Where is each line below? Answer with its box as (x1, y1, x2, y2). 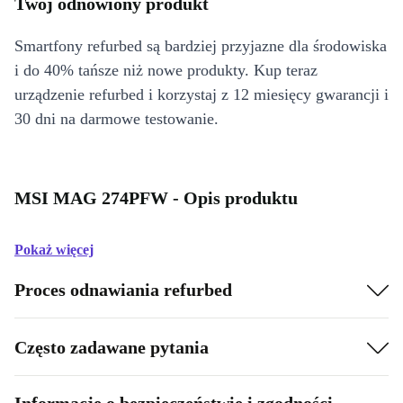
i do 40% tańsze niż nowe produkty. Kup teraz (14, 61, 318, 79)
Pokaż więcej (14, 242, 94, 257)
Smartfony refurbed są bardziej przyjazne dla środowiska (14, 37, 387, 55)
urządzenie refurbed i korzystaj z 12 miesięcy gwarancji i (14, 85, 389, 103)
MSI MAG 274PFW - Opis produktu (14, 188, 298, 208)
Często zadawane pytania (14, 336, 209, 357)
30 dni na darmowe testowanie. (14, 110, 219, 128)
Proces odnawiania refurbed (14, 279, 232, 300)
